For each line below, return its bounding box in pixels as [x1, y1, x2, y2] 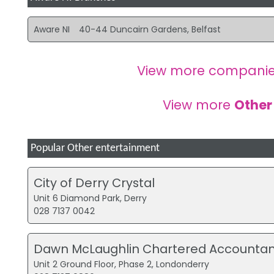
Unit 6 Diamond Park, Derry [34, 191, 147, 204]
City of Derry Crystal [34, 174, 155, 191]
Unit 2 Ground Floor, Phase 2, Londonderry [34, 257, 210, 270]
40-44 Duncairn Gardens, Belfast [79, 23, 221, 35]
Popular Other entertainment [30, 143, 160, 154]
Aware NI [34, 23, 70, 35]
